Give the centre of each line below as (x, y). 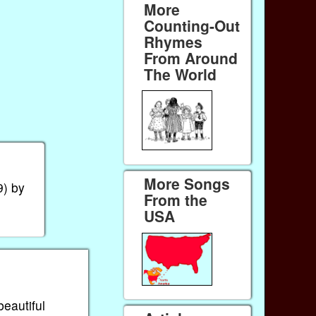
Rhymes (174, 41)
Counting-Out (192, 25)
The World (181, 74)
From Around (191, 57)
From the (176, 200)
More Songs (187, 184)
